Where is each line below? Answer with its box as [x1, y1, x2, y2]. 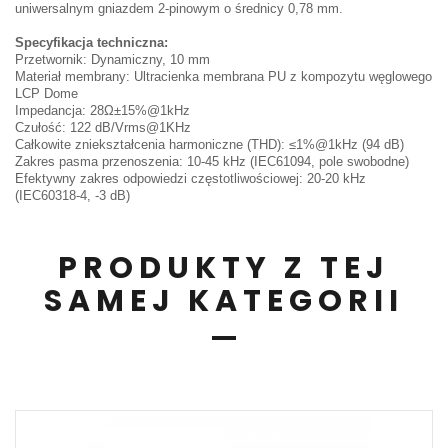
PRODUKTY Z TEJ [58, 247, 390, 290]
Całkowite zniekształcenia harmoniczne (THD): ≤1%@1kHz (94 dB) [15, 137, 404, 153]
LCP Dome [15, 86, 78, 102]
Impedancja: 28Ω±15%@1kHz [15, 103, 190, 119]
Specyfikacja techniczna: [15, 35, 168, 51]
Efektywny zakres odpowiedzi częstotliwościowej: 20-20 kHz [15, 171, 366, 187]
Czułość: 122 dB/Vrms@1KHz [15, 120, 191, 136]
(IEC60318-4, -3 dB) [15, 188, 130, 204]
